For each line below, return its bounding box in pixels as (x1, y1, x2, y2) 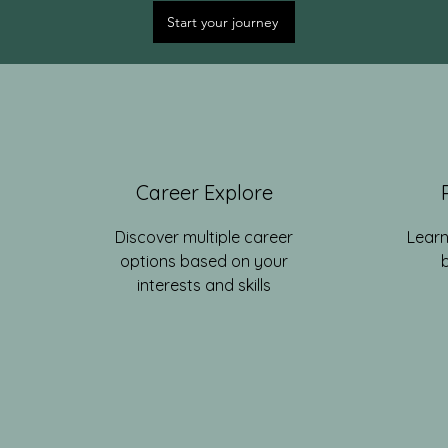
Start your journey (166, 13, 278, 31)
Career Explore (135, 180, 273, 205)
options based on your (120, 251, 288, 271)
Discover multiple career (115, 227, 293, 247)
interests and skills (137, 275, 271, 295)
